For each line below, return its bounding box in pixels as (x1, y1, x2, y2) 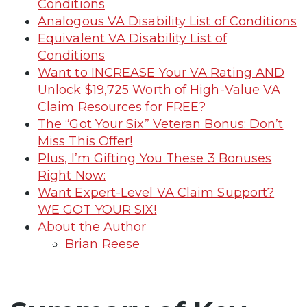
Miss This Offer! (38, 133, 133, 149)
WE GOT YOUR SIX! (38, 201, 157, 217)
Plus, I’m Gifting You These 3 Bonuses (38, 150, 272, 166)
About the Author (38, 219, 147, 234)
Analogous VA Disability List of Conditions (38, 13, 297, 29)
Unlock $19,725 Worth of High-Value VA (38, 82, 281, 97)
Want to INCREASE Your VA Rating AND (38, 64, 285, 80)
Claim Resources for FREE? (38, 99, 206, 114)
